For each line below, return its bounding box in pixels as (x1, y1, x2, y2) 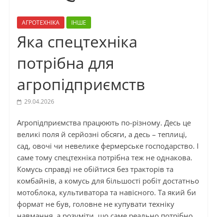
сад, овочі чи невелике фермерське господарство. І (16, 141, 199, 151)
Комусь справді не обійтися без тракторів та (16, 164, 173, 174)
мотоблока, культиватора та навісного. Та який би (16, 187, 196, 198)
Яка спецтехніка (16, 31, 138, 52)
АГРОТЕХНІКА (21, 18, 60, 27)
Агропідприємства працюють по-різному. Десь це (16, 118, 191, 128)
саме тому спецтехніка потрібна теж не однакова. (16, 153, 192, 163)
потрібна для (16, 52, 114, 74)
